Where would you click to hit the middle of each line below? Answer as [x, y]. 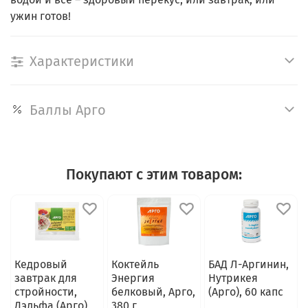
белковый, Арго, [153, 291]
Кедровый [41, 264]
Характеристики [82, 61]
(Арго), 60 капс [245, 291]
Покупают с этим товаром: [154, 175]
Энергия [133, 278]
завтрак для [45, 278]
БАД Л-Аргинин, [248, 264]
